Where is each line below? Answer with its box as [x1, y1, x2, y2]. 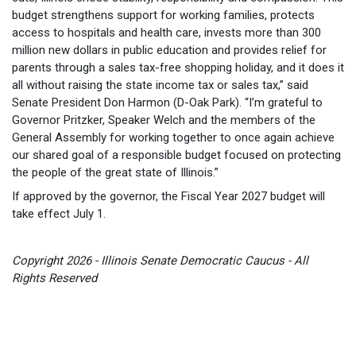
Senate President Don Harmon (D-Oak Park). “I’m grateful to [12, 95, 323, 110]
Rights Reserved [12, 270, 97, 285]
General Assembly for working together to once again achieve [12, 130, 335, 145]
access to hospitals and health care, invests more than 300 [12, 25, 321, 41]
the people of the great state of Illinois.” [12, 165, 219, 180]
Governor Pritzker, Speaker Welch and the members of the [12, 113, 315, 128]
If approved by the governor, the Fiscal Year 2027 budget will [12, 188, 325, 203]
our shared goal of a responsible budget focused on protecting [12, 148, 341, 163]
